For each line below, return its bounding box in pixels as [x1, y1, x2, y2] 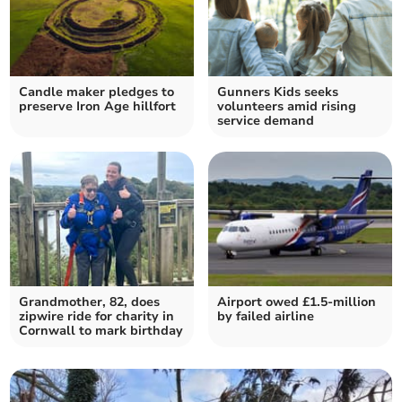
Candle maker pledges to [19, 83, 175, 100]
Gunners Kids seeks [217, 83, 338, 100]
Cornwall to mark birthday [19, 321, 184, 339]
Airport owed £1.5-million [217, 293, 376, 310]
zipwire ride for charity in [19, 307, 175, 325]
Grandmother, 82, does [19, 293, 161, 310]
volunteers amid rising [217, 97, 356, 115]
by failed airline [217, 307, 314, 325]
